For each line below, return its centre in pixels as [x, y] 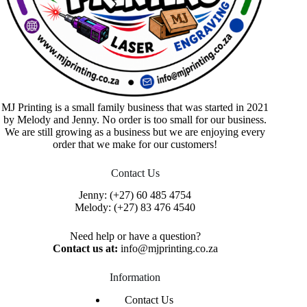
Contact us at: [86, 249]
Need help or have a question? [135, 236]
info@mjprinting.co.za [169, 249]
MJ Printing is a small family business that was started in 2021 [135, 107]
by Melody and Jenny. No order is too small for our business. [135, 119]
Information [135, 278]
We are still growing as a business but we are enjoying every [135, 132]
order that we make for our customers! [135, 144]
